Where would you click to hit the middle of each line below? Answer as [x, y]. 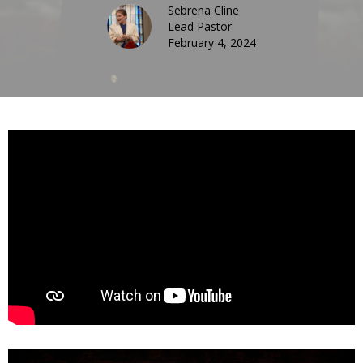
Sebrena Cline [203, 10]
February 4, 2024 [212, 42]
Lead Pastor [200, 26]
